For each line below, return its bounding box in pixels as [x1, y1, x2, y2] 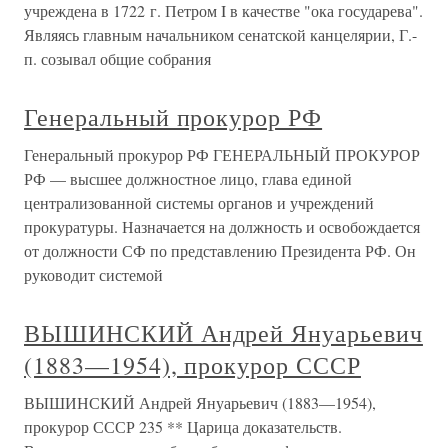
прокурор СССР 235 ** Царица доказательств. [24, 416, 342, 437]
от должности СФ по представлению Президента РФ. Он [24, 240, 416, 261]
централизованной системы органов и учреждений [24, 192, 374, 213]
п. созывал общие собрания [24, 48, 211, 69]
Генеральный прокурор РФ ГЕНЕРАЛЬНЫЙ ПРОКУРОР [24, 144, 420, 165]
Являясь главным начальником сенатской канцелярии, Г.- [24, 24, 417, 45]
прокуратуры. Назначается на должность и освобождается [24, 216, 420, 237]
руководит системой [24, 264, 163, 285]
